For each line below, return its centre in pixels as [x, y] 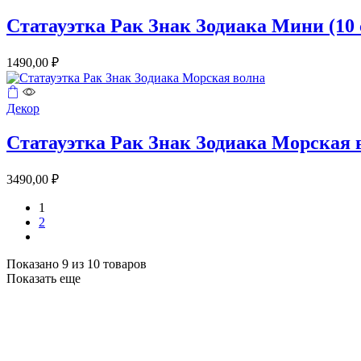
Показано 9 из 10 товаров [77, 264]
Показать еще [44, 279]
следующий [68, 236]
